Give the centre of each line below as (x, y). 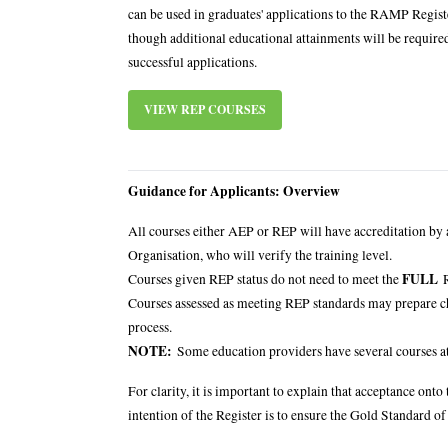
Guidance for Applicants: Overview (234, 191)
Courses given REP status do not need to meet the (265, 279)
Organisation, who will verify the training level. (260, 255)
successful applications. (192, 62)
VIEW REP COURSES (205, 110)
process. (150, 327)
